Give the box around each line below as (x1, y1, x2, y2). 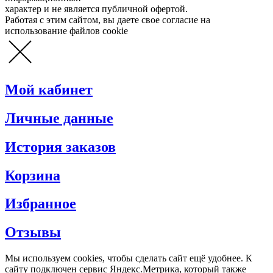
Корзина (5, 167, 60, 183)
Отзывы (5, 224, 61, 241)
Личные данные (5, 110, 113, 126)
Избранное (5, 196, 76, 212)
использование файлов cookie (5, 25, 128, 36)
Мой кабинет (5, 81, 93, 97)
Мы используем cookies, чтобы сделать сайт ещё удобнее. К (5, 253, 252, 264)
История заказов (5, 138, 116, 155)
